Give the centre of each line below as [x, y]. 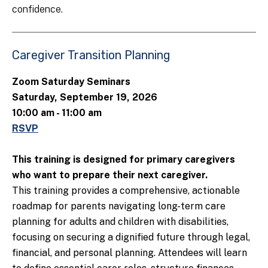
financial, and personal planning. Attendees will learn [130, 253]
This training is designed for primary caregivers [124, 160]
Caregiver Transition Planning [91, 55]
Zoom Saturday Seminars [71, 82]
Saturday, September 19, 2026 [85, 98]
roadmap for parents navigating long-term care [119, 206]
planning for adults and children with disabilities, [120, 222]
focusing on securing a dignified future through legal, [131, 237]
